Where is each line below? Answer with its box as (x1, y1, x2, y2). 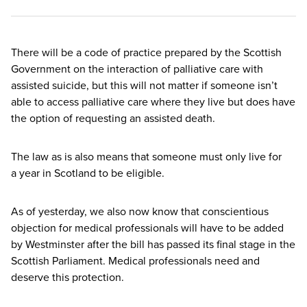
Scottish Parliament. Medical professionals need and (11, 252, 260, 268)
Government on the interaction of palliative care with (11, 60, 263, 76)
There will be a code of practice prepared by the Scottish (11, 44, 282, 60)
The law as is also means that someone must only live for (11, 148, 282, 164)
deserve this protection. (11, 269, 124, 284)
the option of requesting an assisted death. (11, 110, 215, 125)
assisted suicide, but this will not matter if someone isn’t (11, 77, 278, 93)
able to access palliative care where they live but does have (11, 93, 295, 109)
